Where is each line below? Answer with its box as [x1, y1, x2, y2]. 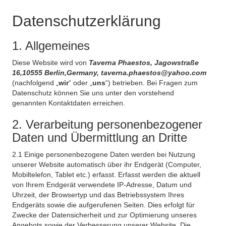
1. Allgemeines [12, 39, 90, 52]
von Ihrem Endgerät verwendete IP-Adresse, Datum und [12, 181, 192, 189]
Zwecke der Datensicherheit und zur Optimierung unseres [12, 211, 197, 219]
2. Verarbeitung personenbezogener [12, 118, 202, 131]
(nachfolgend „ [12, 79, 59, 87]
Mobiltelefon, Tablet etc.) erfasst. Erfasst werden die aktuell [12, 171, 200, 179]
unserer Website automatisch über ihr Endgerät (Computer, [12, 160, 201, 168]
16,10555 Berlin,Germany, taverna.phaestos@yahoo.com [12, 69, 206, 77]
